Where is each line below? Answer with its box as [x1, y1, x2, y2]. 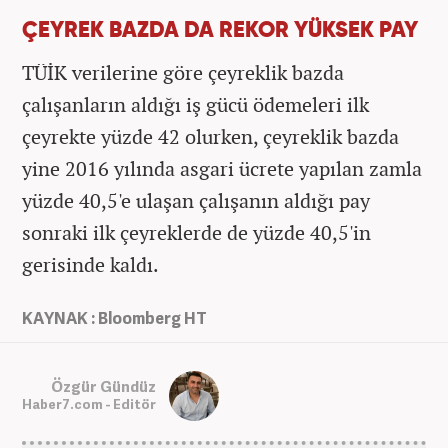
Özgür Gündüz [51, 376, 156, 397]
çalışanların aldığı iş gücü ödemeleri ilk [22, 90, 369, 118]
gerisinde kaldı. [22, 250, 159, 278]
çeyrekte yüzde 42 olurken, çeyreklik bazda [22, 122, 399, 150]
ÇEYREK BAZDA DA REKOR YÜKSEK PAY [22, 19, 418, 42]
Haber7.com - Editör [22, 395, 156, 414]
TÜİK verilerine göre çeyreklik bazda [22, 58, 344, 86]
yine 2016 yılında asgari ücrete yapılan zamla [22, 154, 422, 182]
